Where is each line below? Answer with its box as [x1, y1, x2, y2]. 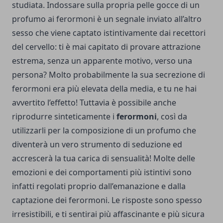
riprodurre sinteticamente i [12, 111, 116, 122]
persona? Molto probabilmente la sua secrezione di [12, 69, 205, 80]
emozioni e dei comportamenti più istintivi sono [12, 167, 192, 178]
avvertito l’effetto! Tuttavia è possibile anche [12, 97, 176, 108]
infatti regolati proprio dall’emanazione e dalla [12, 181, 186, 192]
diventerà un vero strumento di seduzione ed [12, 139, 182, 150]
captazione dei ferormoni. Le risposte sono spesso [12, 195, 202, 206]
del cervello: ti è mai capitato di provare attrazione [12, 41, 201, 52]
